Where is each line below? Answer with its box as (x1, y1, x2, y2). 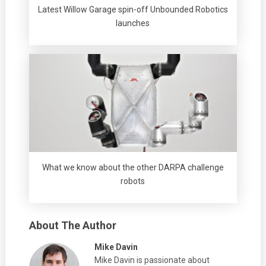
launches (116, 18, 150, 28)
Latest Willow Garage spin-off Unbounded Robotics (37, 5, 228, 15)
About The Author (28, 218, 116, 232)
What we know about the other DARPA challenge (42, 162, 224, 172)
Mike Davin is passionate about (94, 255, 210, 265)
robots (121, 176, 145, 186)
